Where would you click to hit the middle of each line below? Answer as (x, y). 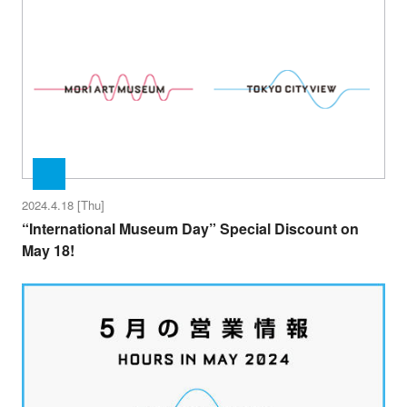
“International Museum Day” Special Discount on (190, 228)
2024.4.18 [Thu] (63, 205)
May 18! (48, 250)
